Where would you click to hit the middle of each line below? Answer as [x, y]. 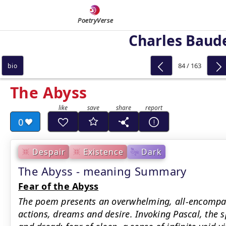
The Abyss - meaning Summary [102, 171]
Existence [103, 152]
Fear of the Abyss [59, 186]
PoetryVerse [96, 20]
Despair [49, 152]
